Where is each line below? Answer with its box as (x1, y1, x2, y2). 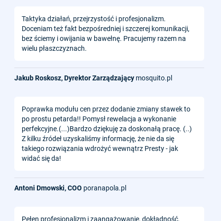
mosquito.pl (134, 74, 172, 82)
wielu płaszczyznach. (22, 44, 87, 52)
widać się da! (22, 154, 61, 162)
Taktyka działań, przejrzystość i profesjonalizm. (22, 14, 166, 23)
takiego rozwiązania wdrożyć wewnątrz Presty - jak (22, 144, 178, 152)
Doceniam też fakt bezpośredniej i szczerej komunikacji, (22, 24, 189, 33)
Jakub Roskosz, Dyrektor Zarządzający (14, 74, 134, 82)
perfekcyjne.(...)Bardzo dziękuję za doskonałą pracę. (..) (22, 124, 192, 133)
